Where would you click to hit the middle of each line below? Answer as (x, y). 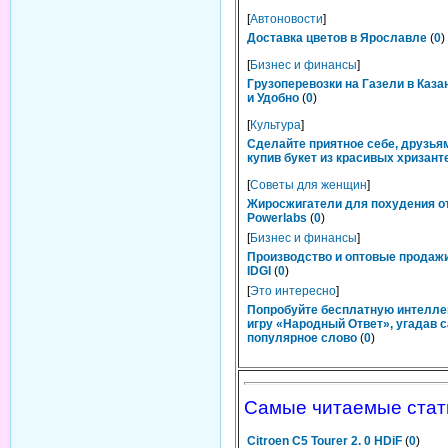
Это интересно (293, 291)
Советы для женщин (308, 185)
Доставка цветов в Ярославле (337, 38)
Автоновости (286, 19)
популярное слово (302, 338)
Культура (275, 125)
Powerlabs (277, 218)
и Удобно (273, 98)
